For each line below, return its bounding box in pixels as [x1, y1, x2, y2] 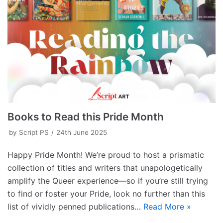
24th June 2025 [56, 128, 107, 137]
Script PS [19, 128, 49, 137]
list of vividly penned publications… [7, 202, 143, 212]
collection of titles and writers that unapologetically [7, 163, 203, 173]
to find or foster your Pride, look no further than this [7, 189, 205, 199]
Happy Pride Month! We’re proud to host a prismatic [7, 150, 204, 160]
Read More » [143, 202, 191, 212]
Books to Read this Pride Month [7, 111, 164, 123]
